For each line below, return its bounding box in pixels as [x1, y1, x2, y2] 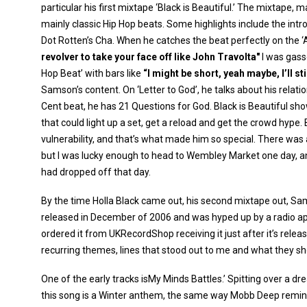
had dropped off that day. [41, 167, 151, 177]
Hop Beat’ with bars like [41, 68, 143, 79]
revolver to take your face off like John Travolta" [41, 51, 260, 62]
